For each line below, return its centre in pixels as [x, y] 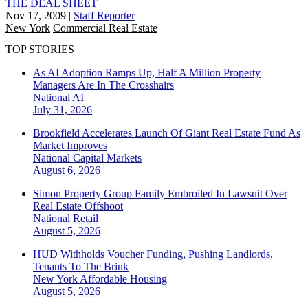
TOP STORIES [40, 49]
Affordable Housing [123, 279]
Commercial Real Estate [105, 27]
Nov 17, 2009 [36, 15]
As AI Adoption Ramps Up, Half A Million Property [147, 73]
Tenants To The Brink [81, 267]
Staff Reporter [104, 15]
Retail [86, 219]
